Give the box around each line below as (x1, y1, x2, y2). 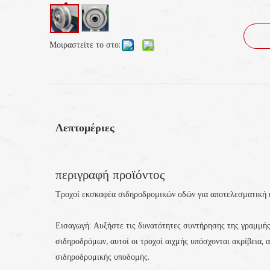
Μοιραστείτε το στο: (49, 39, 121, 50)
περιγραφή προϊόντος (55, 167, 165, 182)
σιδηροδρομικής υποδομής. (55, 251, 149, 262)
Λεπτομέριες (55, 121, 115, 134)
